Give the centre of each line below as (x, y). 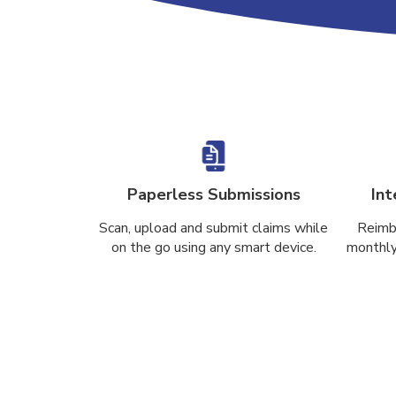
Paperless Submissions (213, 194)
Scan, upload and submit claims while (214, 228)
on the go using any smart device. (213, 247)
